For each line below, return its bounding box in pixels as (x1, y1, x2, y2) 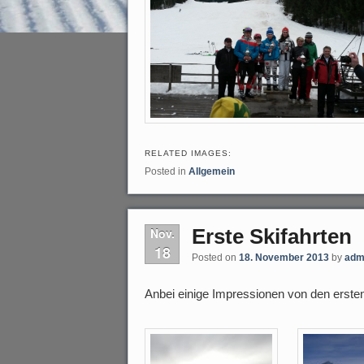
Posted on (192, 251, 239, 263)
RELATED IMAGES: (145, 148, 232, 158)
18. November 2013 (239, 251, 329, 263)
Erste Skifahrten (192, 224, 352, 249)
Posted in (145, 165, 186, 177)
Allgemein (188, 165, 235, 177)
